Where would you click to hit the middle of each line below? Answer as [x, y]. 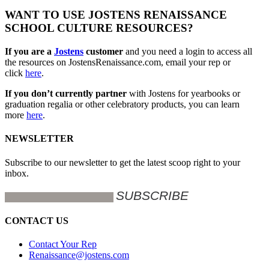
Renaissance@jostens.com [79, 255]
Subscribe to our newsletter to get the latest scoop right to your [122, 162]
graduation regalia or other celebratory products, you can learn [122, 104]
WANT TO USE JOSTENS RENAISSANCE [116, 15]
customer [104, 51]
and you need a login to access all [189, 51]
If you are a [29, 51]
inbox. [17, 173]
